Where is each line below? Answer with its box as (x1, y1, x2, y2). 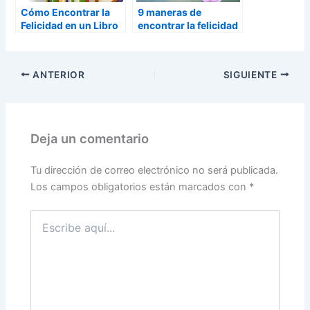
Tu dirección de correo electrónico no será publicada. (30, 163, 279, 176)
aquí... (30, 224, 58, 236)
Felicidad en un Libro (21, 19, 119, 32)
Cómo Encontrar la (21, 6, 111, 19)
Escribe (30, 210, 64, 222)
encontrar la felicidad (138, 19, 239, 32)
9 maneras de (138, 6, 202, 19)
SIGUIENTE (223, 69, 280, 80)
